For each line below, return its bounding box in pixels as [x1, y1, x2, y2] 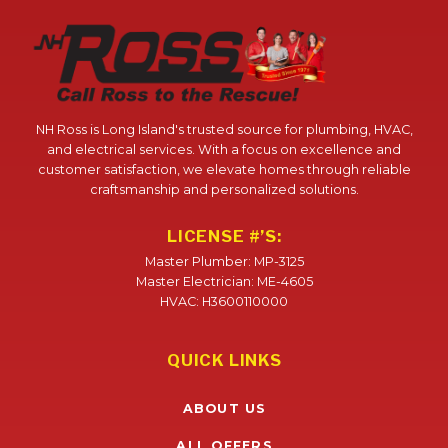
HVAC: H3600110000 [160, 293, 288, 309]
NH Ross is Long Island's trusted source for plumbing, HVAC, [35, 121, 413, 137]
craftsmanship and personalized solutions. [89, 181, 359, 197]
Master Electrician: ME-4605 [135, 273, 313, 289]
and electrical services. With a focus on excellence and [47, 141, 401, 157]
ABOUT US [182, 401, 267, 417]
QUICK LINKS [166, 350, 282, 371]
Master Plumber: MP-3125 [144, 253, 304, 269]
